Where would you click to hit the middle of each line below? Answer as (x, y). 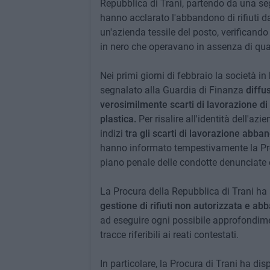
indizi (111, 133)
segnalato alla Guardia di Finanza (173, 90)
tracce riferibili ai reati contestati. (169, 235)
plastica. (118, 119)
